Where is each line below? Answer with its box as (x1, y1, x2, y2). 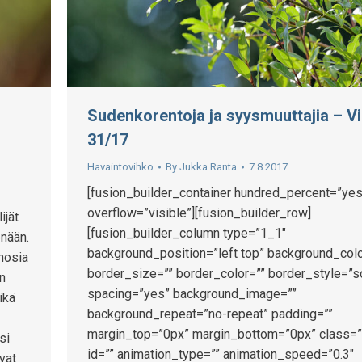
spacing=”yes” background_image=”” (87, 285, 297, 301)
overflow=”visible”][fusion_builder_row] (87, 204, 311, 221)
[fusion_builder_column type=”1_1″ (87, 225, 286, 241)
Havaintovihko (87, 160, 154, 173)
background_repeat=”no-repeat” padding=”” (87, 305, 333, 322)
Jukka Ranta (179, 160, 237, 173)
